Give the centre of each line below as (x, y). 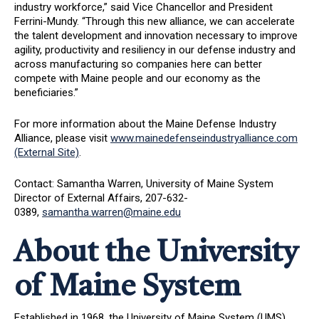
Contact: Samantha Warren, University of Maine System (144, 184)
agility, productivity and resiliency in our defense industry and (155, 50)
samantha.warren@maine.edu (111, 212)
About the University (156, 253)
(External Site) (47, 152)
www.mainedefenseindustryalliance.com (204, 138)
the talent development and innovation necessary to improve (156, 36)
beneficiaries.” (48, 93)
